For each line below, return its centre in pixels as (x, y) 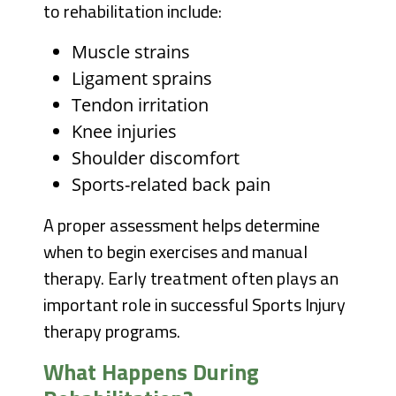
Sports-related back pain (171, 185)
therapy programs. (112, 331)
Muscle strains (131, 52)
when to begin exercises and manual (176, 252)
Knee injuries (125, 132)
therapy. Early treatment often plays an (191, 278)
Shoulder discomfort (156, 158)
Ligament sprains (142, 79)
